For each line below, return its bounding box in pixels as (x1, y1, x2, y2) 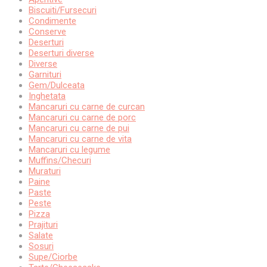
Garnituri (29, 69, 61, 80)
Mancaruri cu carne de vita (29, 133, 132, 145)
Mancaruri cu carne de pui (29, 123, 129, 134)
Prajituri (29, 219, 58, 231)
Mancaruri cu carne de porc (29, 112, 136, 123)
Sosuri (29, 241, 54, 252)
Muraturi (29, 166, 61, 177)
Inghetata (29, 91, 66, 102)
